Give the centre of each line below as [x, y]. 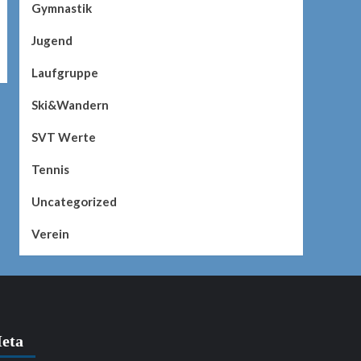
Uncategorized [74, 202]
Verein [50, 234]
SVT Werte [63, 137]
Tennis [50, 170]
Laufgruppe [64, 73]
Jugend [52, 41]
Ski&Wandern [70, 105]
